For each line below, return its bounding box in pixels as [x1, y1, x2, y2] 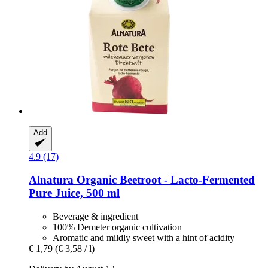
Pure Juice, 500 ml [29, 187, 120, 200]
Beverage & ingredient [53, 211, 138, 221]
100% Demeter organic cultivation [53, 221, 182, 232]
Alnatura [29, 173, 74, 187]
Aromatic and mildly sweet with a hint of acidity [53, 232, 234, 243]
